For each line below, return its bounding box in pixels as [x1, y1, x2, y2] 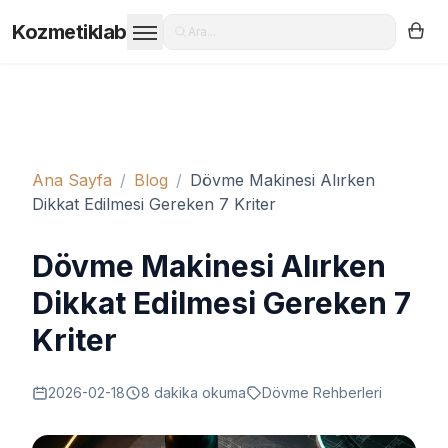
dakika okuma [150, 384, 246, 401]
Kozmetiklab [12, 19, 127, 44]
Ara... [187, 23, 216, 39]
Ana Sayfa [32, 170, 112, 190]
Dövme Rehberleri [262, 384, 382, 401]
